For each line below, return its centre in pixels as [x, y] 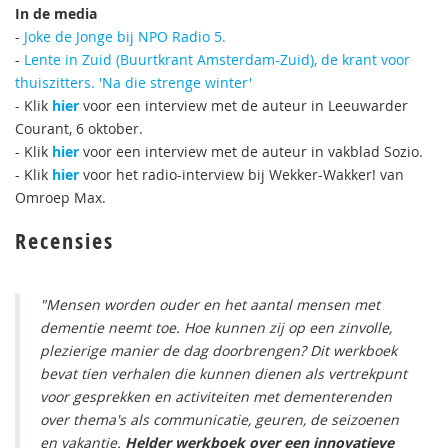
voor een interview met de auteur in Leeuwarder [243, 105]
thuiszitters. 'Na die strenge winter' [133, 82]
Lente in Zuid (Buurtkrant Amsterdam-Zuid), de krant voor [217, 59]
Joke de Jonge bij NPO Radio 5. [127, 36]
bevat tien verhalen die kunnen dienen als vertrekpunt [223, 373]
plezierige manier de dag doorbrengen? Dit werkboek [218, 350]
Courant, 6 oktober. [79, 128]
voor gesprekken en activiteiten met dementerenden [216, 396]
